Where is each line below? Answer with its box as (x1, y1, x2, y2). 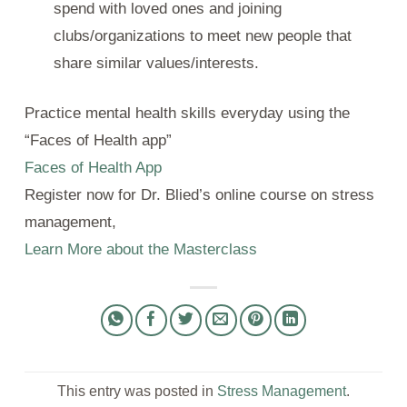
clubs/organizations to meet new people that (53, 27, 352, 45)
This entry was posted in (57, 383, 217, 400)
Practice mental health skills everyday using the (25, 104, 350, 122)
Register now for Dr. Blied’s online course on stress (25, 185, 374, 203)
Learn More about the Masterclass (25, 240, 262, 258)
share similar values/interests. (53, 55, 263, 73)
